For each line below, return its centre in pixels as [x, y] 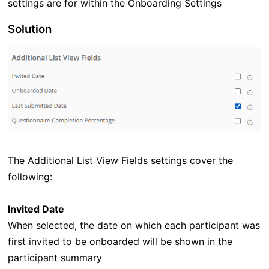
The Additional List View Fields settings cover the [120, 161]
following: [30, 177]
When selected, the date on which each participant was [134, 225]
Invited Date [36, 209]
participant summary [55, 258]
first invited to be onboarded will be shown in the [120, 242]
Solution [29, 29]
